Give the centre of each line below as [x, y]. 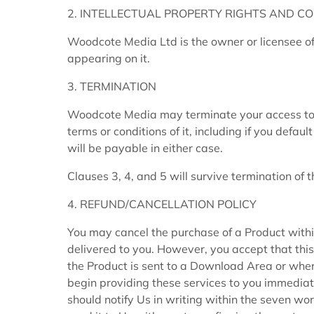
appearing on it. [109, 59]
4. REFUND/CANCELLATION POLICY [162, 204]
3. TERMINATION [112, 87]
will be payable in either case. [145, 148]
